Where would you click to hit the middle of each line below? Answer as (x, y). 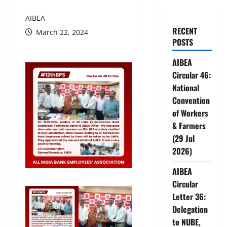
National (185, 87)
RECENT (184, 31)
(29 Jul (183, 138)
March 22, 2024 (61, 32)
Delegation (190, 209)
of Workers (190, 113)
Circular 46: (191, 75)
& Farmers (189, 125)
